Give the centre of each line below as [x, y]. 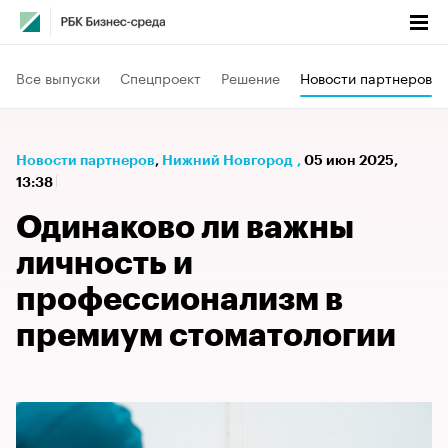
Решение [250, 76]
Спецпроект [160, 76]
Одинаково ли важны [185, 228]
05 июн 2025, [351, 160]
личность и [104, 264]
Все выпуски [58, 76]
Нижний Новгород [227, 160]
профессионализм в [179, 300]
